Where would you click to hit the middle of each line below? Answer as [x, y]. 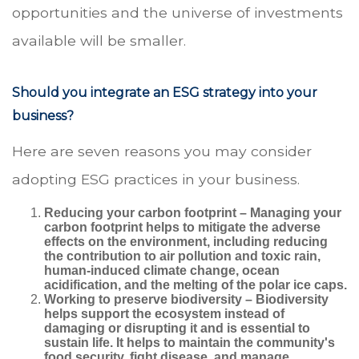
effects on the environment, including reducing [186, 242]
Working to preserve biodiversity [143, 300]
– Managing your [289, 213]
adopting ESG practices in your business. [156, 179]
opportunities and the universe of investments [177, 13]
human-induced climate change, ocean [162, 271]
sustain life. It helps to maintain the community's [190, 343]
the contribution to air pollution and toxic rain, [182, 256]
